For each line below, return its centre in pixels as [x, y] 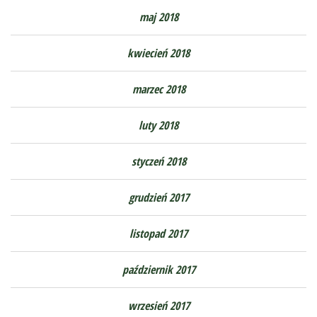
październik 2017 [158, 270]
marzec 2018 [158, 90]
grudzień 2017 [158, 198]
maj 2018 [158, 17]
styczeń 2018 [158, 162]
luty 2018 [158, 126]
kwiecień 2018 [158, 53]
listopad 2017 [158, 234]
